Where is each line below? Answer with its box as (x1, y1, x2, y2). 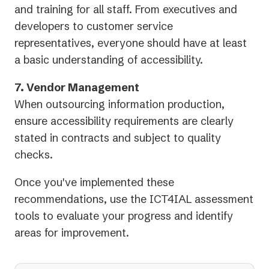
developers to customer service (14, 19, 173, 34)
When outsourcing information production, (14, 97, 225, 112)
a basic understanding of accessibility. (14, 53, 203, 67)
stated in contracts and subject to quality (14, 131, 221, 145)
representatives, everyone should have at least (14, 36, 247, 50)
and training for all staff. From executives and (14, 2, 237, 17)
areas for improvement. (14, 226, 129, 240)
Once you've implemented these (14, 175, 174, 190)
